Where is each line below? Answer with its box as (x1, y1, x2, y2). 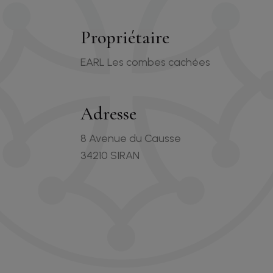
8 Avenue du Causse (80, 132, 181, 145)
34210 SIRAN (80, 149, 140, 162)
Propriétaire (80, 26, 169, 49)
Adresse (80, 102, 136, 125)
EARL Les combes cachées (80, 55, 210, 69)
